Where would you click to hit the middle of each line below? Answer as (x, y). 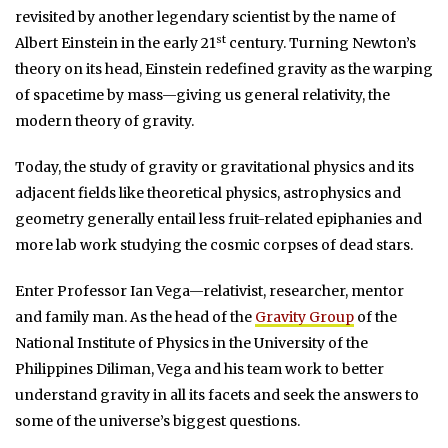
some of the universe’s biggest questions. (157, 421)
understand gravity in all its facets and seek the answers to (217, 395)
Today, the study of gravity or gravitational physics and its (214, 167)
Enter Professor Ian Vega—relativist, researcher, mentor (209, 291)
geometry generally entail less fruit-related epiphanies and (218, 219)
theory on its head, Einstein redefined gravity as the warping (224, 69)
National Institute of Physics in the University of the (191, 343)
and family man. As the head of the (135, 317)
